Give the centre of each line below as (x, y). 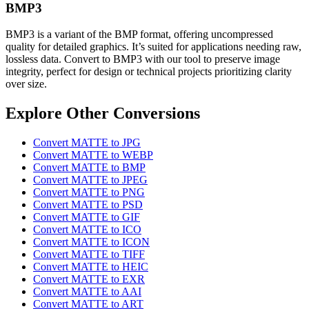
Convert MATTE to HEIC (91, 267)
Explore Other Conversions (103, 113)
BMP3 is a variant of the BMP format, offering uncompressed (139, 34)
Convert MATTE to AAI (87, 292)
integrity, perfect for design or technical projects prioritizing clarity (149, 72)
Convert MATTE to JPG (87, 143)
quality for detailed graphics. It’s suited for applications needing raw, (153, 47)
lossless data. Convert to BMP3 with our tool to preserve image (143, 59)
